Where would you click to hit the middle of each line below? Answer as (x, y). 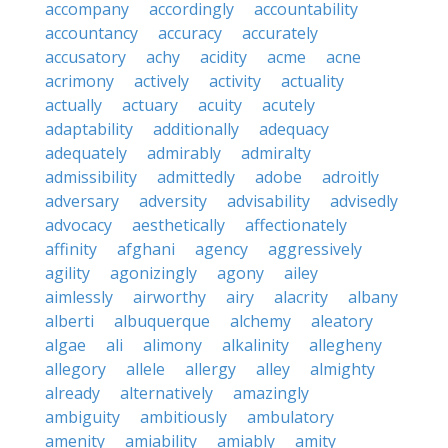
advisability (268, 201)
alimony (172, 345)
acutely (288, 105)
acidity (223, 57)
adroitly (350, 177)
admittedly (196, 177)
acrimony (79, 81)
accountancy (91, 33)
